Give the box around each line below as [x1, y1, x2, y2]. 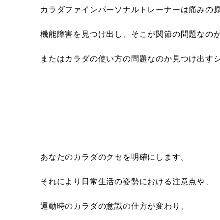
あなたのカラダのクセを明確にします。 [40, 152, 189, 162]
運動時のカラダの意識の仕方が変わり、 [40, 201, 189, 211]
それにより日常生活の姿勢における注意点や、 [40, 176, 214, 186]
